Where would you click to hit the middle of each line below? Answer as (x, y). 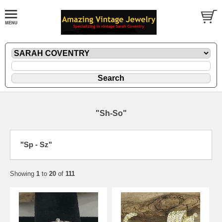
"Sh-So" (111, 113)
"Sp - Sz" (36, 144)
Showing (23, 173)
